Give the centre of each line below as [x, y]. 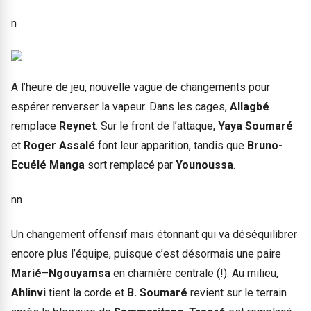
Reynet [77, 126]
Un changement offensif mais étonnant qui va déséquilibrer [154, 235]
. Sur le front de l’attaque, [157, 126]
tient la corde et [88, 293]
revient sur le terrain [237, 293]
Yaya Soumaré [255, 126]
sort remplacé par [132, 165]
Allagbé [250, 106]
